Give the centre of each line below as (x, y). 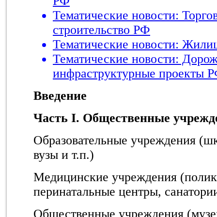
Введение (60, 95)
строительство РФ (101, 30)
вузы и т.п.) (64, 155)
